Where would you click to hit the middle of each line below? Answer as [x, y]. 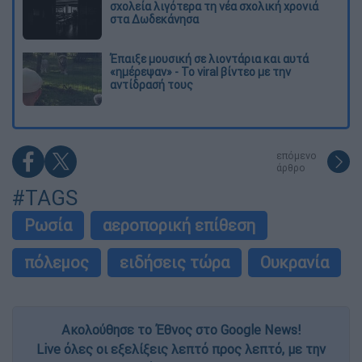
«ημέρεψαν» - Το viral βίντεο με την [200, 72]
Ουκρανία [295, 263]
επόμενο [297, 156]
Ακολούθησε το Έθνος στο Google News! [181, 330]
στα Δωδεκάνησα [154, 19]
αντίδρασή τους [152, 85]
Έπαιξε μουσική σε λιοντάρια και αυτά [209, 59]
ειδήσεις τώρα [175, 263]
